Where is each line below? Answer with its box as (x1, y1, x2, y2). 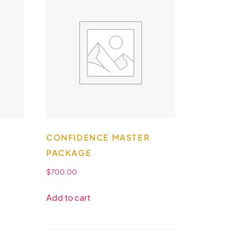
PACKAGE (46, 147, 92, 158)
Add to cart (46, 192, 91, 203)
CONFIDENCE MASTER (46, 131, 150, 143)
